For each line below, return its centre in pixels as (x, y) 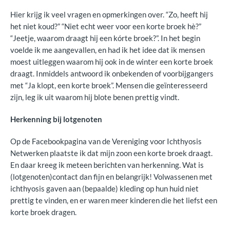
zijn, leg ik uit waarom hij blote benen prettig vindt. (95, 97)
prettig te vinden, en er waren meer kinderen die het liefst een (114, 200)
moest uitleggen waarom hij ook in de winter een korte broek (112, 62)
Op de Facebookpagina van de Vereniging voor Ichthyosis (106, 141)
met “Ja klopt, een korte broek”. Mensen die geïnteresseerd (109, 85)
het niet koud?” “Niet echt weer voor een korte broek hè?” (106, 26)
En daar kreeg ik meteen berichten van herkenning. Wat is (107, 165)
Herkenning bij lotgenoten (56, 119)
